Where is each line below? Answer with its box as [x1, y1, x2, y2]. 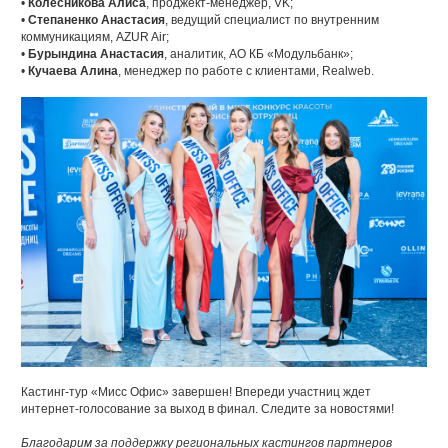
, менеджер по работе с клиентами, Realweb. [118, 64, 375, 78]
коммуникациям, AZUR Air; [21, 30, 170, 44]
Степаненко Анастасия [28, 13, 166, 27]
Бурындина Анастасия [28, 47, 165, 61]
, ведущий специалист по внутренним [165, 13, 380, 27]
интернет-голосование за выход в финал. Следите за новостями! [21, 402, 395, 417]
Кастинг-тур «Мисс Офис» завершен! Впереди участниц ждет [21, 385, 372, 400]
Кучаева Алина [28, 64, 119, 78]
